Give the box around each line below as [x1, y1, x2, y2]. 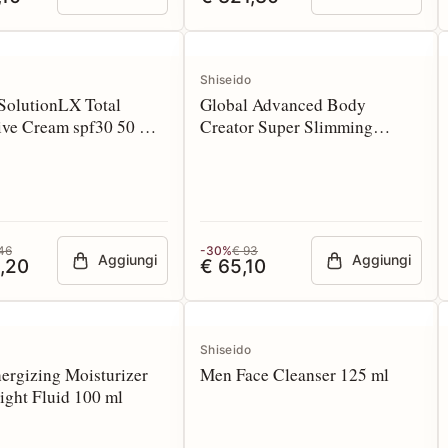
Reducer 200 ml [200, 137, 313, 160]
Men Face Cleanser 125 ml [200, 363, 389, 386]
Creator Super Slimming [200, 115, 373, 138]
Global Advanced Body [200, 93, 366, 116]
